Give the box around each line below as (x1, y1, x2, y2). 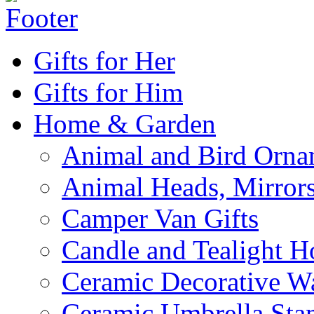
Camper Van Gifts (62, 203, 259, 233)
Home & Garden (34, 108, 216, 139)
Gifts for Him (34, 76, 183, 107)
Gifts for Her (34, 45, 175, 76)
